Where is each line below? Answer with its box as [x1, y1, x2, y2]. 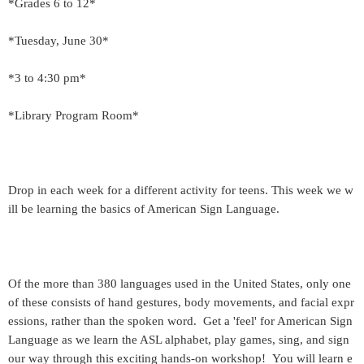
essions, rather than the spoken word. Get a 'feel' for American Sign [8, 314, 353, 327]
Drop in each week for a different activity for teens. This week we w [8, 184, 353, 197]
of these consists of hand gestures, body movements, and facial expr [8, 296, 354, 309]
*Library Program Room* [8, 109, 139, 122]
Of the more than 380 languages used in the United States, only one [8, 277, 351, 290]
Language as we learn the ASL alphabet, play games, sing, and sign [8, 333, 349, 346]
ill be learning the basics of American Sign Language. [8, 202, 279, 215]
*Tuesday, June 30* [8, 34, 109, 47]
